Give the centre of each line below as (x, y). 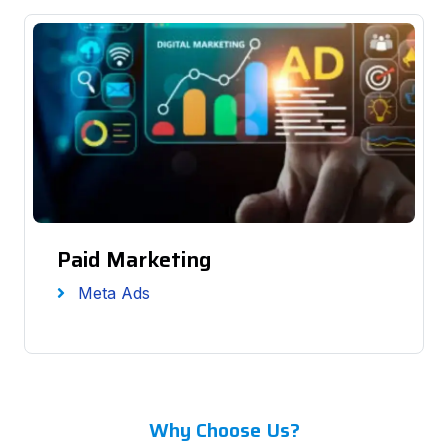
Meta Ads (111, 293)
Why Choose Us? (224, 430)
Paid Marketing (134, 259)
